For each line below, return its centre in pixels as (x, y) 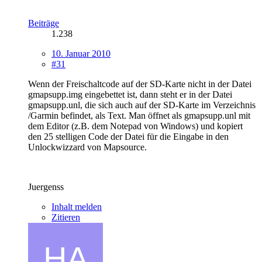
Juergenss (46, 187)
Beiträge (44, 23)
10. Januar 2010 (81, 53)
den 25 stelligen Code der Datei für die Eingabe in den (128, 136)
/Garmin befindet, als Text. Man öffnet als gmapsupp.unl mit (139, 115)
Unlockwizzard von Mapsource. (87, 147)
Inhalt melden (77, 206)
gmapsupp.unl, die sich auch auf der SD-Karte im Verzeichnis (142, 105)
